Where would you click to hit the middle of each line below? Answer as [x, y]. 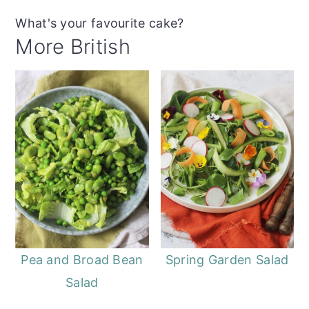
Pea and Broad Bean [82, 259]
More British [73, 47]
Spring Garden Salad [227, 259]
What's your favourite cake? [100, 23]
